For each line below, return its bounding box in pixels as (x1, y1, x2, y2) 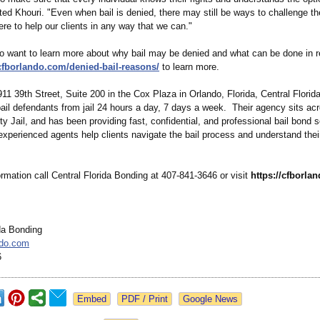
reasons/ (121, 61, 159, 73)
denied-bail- (69, 61, 121, 73)
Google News (183, 294, 238, 305)
